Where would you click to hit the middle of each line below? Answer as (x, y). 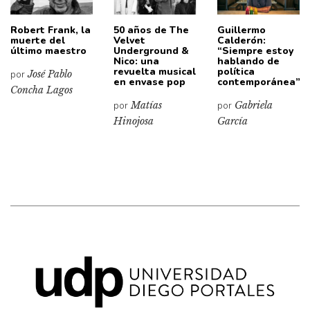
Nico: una (137, 61)
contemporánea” (258, 82)
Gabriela (253, 105)
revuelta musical (155, 71)
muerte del (38, 40)
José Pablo (50, 74)
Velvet (130, 40)
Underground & (152, 51)
